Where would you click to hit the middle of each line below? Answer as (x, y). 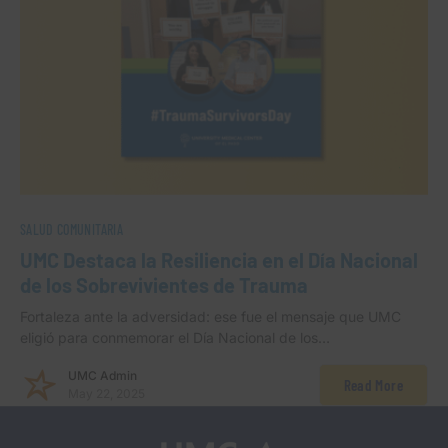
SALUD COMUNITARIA (71, 229)
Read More (373, 384)
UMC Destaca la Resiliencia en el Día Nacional (219, 259)
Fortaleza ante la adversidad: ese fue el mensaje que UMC (210, 316)
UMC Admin (102, 375)
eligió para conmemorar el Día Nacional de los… (175, 337)
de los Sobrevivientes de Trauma (164, 284)
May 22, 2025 (106, 393)
